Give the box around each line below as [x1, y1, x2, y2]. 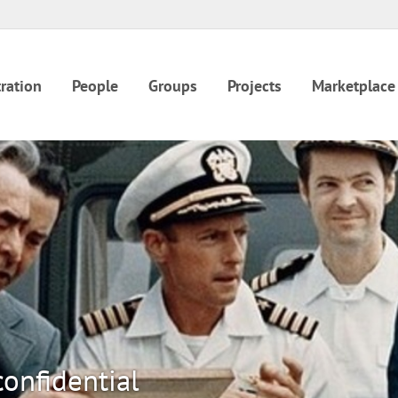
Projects [227, 75, 282, 96]
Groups [148, 75, 197, 96]
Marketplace [312, 75, 395, 96]
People [72, 75, 118, 96]
